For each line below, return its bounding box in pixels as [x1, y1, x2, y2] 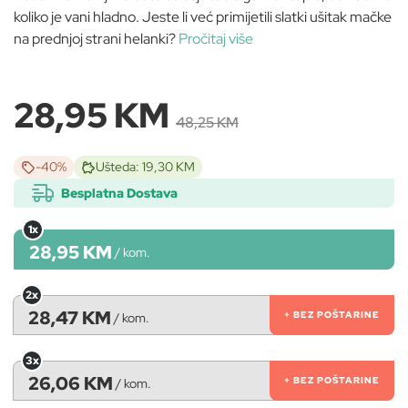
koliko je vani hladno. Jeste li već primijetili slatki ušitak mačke [14, 7, 392, 27]
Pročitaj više [178, 29, 253, 49]
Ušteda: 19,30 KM [96, 158, 195, 176]
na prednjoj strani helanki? [14, 29, 178, 49]
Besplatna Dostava [61, 184, 178, 201]
